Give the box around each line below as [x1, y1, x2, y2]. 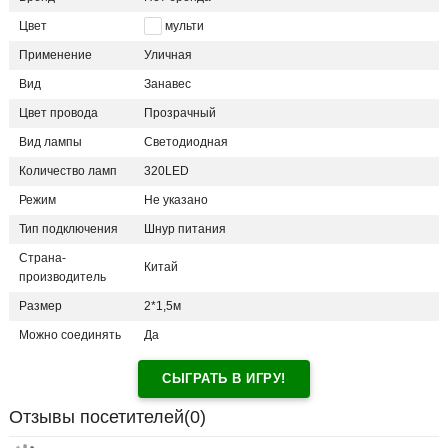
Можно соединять [19, 328, 121, 343]
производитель [19, 270, 106, 285]
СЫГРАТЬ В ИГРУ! [162, 371, 286, 387]
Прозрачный [144, 106, 216, 121]
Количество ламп [19, 164, 117, 179]
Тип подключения [19, 222, 118, 237]
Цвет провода [19, 106, 98, 121]
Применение [19, 48, 92, 63]
